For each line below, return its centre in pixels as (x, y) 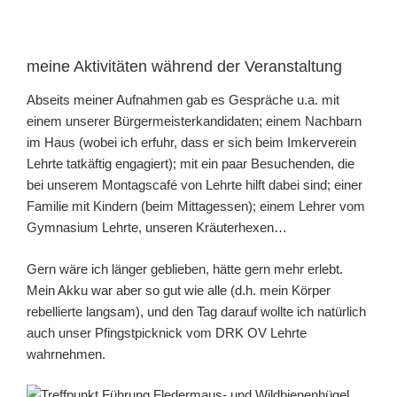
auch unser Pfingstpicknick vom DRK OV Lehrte (167, 332)
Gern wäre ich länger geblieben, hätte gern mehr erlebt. (185, 269)
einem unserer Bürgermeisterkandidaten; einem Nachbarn (194, 121)
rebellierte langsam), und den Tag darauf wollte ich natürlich (196, 311)
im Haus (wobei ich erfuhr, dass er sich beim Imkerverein (191, 143)
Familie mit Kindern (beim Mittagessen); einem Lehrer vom (196, 206)
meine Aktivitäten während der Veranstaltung (184, 66)
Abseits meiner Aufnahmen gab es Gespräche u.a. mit (183, 100)
